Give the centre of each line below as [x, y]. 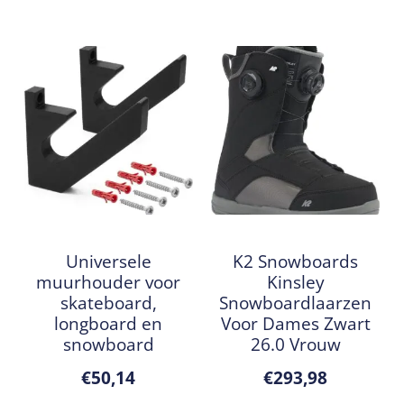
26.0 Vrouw [295, 344]
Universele [108, 261]
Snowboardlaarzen [296, 302]
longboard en [109, 323]
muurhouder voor [109, 281]
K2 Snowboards [296, 261]
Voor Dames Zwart [295, 323]
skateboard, [108, 302]
